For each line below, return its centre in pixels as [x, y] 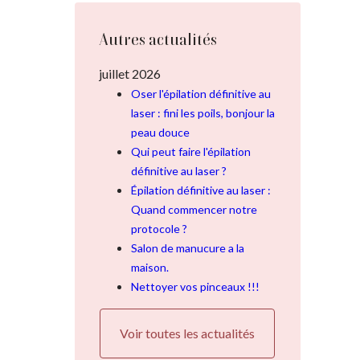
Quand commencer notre [194, 209]
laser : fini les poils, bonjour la [202, 113]
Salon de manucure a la [187, 248]
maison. [149, 267]
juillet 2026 [129, 74]
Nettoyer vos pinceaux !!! [195, 286]
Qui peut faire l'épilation [190, 151]
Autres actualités [157, 39]
